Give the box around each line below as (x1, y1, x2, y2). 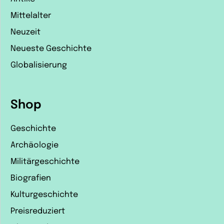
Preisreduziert (10, 206, 65, 215)
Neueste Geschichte (10, 44, 91, 53)
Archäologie (10, 140, 58, 149)
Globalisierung (10, 61, 67, 70)
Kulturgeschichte (10, 190, 78, 199)
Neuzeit (10, 28, 40, 37)
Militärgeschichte (10, 157, 79, 166)
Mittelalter (10, 11, 51, 20)
